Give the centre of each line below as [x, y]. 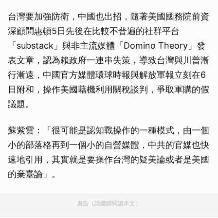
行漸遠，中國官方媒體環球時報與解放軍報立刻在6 [107, 75]
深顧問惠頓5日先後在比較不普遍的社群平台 [94, 31]
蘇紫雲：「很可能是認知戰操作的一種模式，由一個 [109, 130]
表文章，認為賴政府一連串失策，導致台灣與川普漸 [109, 60]
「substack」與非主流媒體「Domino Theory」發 [107, 45]
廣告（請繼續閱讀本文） [109, 203]
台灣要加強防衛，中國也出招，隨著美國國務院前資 [109, 16]
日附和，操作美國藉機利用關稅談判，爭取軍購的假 [109, 89]
